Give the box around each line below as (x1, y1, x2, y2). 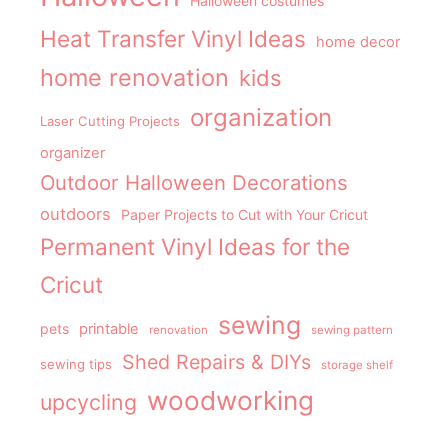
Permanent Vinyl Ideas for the (40, 233, 350, 261)
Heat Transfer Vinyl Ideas (40, 25, 306, 53)
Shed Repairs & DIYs (122, 350, 311, 375)
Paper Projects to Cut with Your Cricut (121, 206, 368, 224)
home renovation (40, 63, 229, 93)
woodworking (147, 385, 314, 417)
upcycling (40, 389, 137, 416)
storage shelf (321, 358, 393, 373)
